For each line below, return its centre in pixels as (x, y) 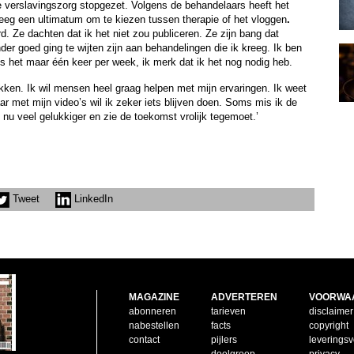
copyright (328, 325)
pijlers (224, 339)
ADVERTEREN (244, 297)
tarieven (228, 311)
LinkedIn (92, 199)
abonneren (152, 311)
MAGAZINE (154, 297)
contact (144, 339)
